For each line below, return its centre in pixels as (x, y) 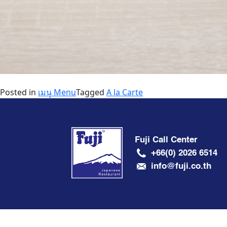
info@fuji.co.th (181, 166)
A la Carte (125, 92)
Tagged (91, 92)
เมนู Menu (57, 92)
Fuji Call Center (166, 139)
